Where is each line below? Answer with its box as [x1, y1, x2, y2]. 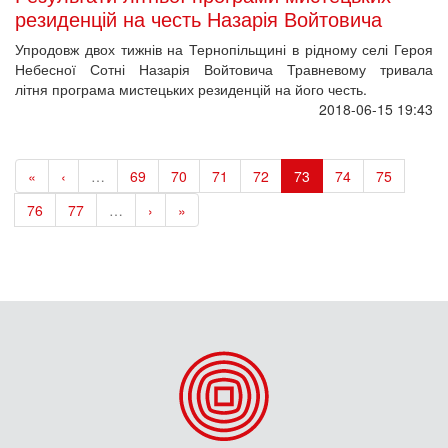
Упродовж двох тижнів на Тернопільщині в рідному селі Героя [15, 39, 433, 60]
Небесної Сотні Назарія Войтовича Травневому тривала [15, 59, 433, 80]
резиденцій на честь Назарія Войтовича [15, 4, 382, 34]
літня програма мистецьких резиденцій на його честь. [15, 79, 367, 100]
